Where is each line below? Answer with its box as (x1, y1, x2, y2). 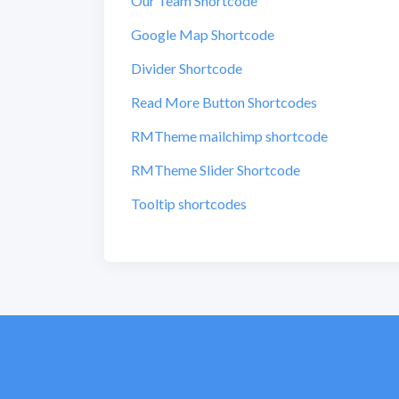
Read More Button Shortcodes (131, 94, 317, 110)
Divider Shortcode (131, 60, 242, 77)
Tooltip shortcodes (131, 195, 247, 212)
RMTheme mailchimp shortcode (131, 127, 328, 144)
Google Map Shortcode (131, 26, 274, 43)
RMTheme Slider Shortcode (131, 161, 300, 178)
